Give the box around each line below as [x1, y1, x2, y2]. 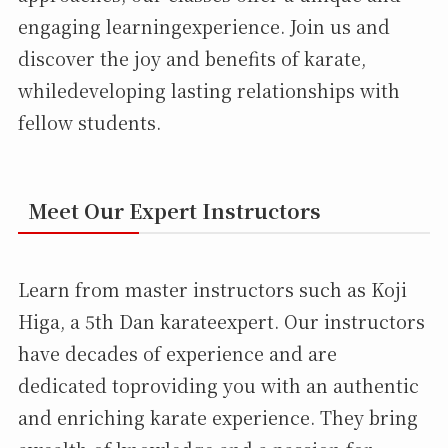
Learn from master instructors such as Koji [17, 276, 407, 303]
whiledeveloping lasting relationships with [17, 76, 400, 103]
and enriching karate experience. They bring [17, 404, 418, 431]
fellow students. [17, 108, 161, 135]
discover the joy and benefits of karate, [17, 44, 366, 71]
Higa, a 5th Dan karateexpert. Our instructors [17, 308, 425, 335]
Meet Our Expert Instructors [27, 195, 321, 225]
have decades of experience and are [17, 340, 337, 367]
